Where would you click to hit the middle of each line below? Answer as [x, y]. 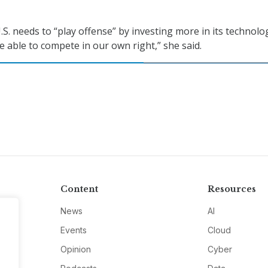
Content [79, 189]
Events [73, 230]
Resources [232, 189]
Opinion [75, 249]
